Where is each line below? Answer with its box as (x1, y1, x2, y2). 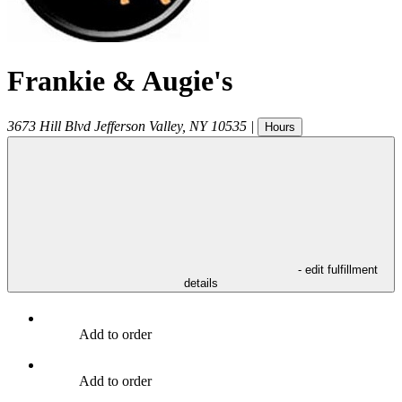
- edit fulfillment (297, 262, 378, 276)
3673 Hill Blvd (7, 118, 91, 134)
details (184, 275, 218, 290)
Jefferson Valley (94, 118, 182, 134)
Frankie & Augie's (7, 65, 232, 98)
